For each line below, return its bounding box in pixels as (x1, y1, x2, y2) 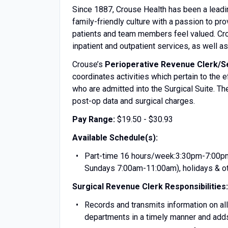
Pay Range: (72, 115, 115, 124)
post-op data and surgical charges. (72, 96, 195, 106)
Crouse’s (72, 60, 105, 69)
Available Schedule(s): (72, 133, 158, 142)
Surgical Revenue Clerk (72, 182, 165, 191)
